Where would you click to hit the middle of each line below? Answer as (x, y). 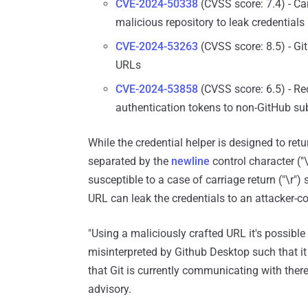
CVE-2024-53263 (157, 47)
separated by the (130, 162)
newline (190, 162)
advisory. (110, 289)
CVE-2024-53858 (157, 89)
